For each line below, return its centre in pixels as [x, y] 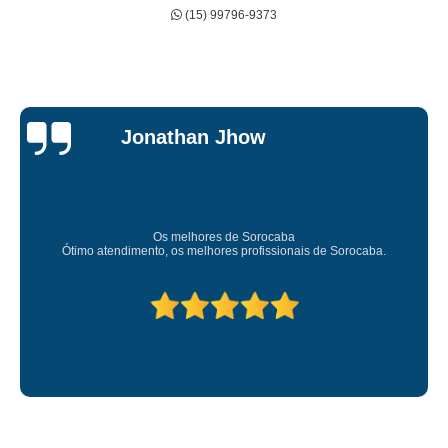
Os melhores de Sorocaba [224, 237]
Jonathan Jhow [193, 136]
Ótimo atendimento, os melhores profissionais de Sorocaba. [224, 251]
